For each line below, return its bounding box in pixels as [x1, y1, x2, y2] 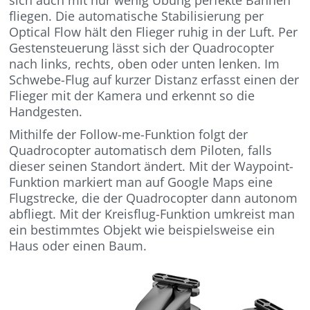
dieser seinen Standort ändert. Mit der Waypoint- [9, 158, 294, 175]
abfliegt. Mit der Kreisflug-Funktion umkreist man [9, 206, 295, 223]
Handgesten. [9, 103, 83, 120]
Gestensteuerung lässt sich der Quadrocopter [9, 39, 275, 57]
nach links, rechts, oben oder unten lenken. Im [9, 55, 280, 73]
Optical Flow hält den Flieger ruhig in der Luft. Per [9, 24, 298, 41]
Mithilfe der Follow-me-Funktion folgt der [9, 126, 248, 143]
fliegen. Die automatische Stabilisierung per [9, 8, 264, 25]
